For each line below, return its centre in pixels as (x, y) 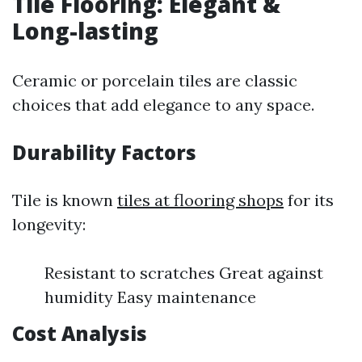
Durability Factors (104, 152)
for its (309, 200)
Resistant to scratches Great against (184, 273)
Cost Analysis (80, 333)
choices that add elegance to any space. (163, 105)
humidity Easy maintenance (150, 297)
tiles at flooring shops (200, 200)
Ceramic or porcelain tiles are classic (155, 80)
